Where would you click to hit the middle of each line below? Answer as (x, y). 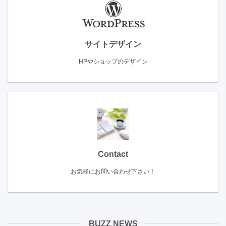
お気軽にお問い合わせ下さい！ (113, 172)
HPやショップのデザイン (113, 61)
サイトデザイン (113, 44)
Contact (113, 154)
